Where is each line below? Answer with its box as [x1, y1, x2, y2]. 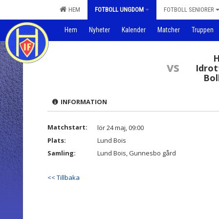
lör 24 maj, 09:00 [97, 123, 144, 132]
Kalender [122, 26, 146, 34]
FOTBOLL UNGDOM [95, 6, 144, 13]
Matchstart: [47, 123, 88, 131]
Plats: [47, 136, 66, 145]
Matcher [157, 26, 180, 34]
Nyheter [89, 26, 110, 34]
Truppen [192, 26, 214, 34]
